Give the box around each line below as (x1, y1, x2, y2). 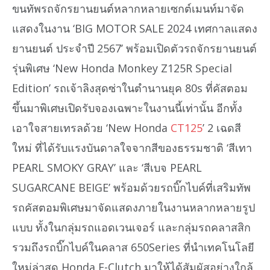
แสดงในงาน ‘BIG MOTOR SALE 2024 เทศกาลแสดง (12, 21, 257, 36)
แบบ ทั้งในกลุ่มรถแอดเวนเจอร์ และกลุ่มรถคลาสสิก (12, 220, 251, 235)
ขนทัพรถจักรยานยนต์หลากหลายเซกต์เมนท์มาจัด (12, 1, 244, 16)
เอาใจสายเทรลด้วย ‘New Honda (12, 121, 171, 136)
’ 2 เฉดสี (202, 121, 241, 136)
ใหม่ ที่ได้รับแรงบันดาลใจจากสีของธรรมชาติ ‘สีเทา (12, 140, 252, 155)
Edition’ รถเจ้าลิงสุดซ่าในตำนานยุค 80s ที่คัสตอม (12, 81, 248, 96)
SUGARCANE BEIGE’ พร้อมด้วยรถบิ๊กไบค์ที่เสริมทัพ (12, 180, 251, 195)
